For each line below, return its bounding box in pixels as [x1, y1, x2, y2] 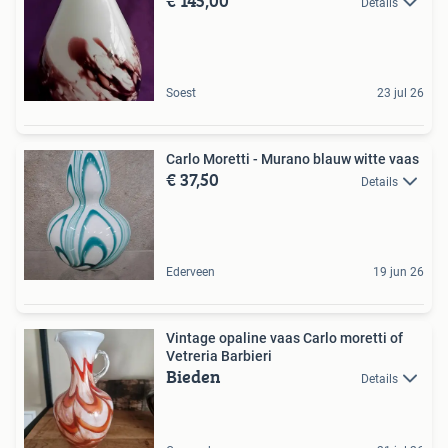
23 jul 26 [377, 85, 424, 100]
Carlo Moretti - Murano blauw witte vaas [166, 150, 419, 167]
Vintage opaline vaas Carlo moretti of [166, 329, 403, 346]
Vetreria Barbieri [166, 347, 272, 364]
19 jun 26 [373, 264, 424, 279]
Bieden [166, 362, 221, 390]
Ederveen [166, 264, 215, 279]
